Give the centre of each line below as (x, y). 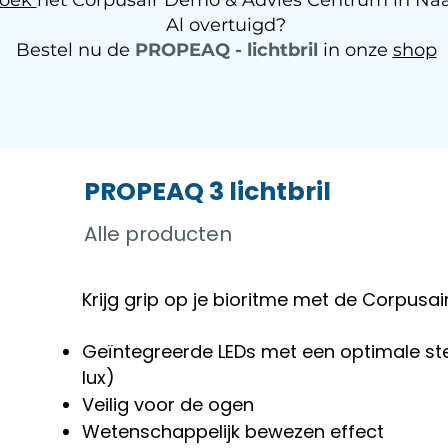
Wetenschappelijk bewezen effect (233, 431)
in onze (357, 50)
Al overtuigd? (226, 25)
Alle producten (158, 234)
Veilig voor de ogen (168, 404)
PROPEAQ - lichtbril (226, 50)
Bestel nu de (75, 50)
